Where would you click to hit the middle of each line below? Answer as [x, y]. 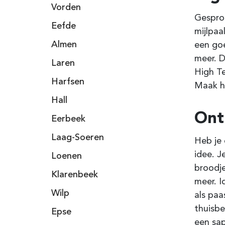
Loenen [67, 156]
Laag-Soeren [78, 138]
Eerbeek [68, 119]
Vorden [66, 8]
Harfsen [68, 82]
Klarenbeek [75, 175]
